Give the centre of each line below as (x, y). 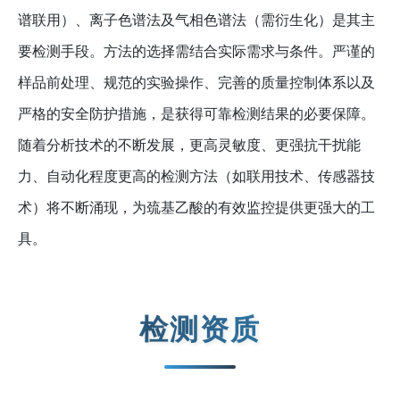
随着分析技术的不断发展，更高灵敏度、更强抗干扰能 (189, 146)
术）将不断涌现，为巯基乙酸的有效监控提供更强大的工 (196, 208)
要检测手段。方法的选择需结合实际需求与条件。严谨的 (196, 52)
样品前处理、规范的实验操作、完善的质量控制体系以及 (196, 83)
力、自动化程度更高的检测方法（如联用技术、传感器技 (196, 177)
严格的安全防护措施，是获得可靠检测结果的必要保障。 (196, 114)
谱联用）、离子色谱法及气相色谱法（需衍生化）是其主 (196, 21)
